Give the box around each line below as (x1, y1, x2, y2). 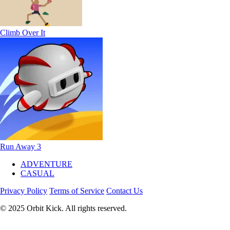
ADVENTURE (21, 159, 72, 168)
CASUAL (21, 168, 54, 178)
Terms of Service (49, 186, 104, 195)
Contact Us (106, 186, 143, 195)
